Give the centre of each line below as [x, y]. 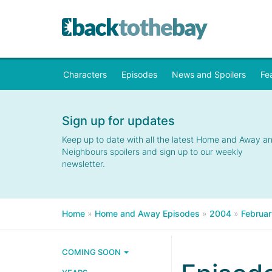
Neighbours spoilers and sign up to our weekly [152, 151]
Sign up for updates [118, 121]
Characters [85, 74]
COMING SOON [92, 252]
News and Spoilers [209, 74]
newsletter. [83, 164]
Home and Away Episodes [147, 213]
